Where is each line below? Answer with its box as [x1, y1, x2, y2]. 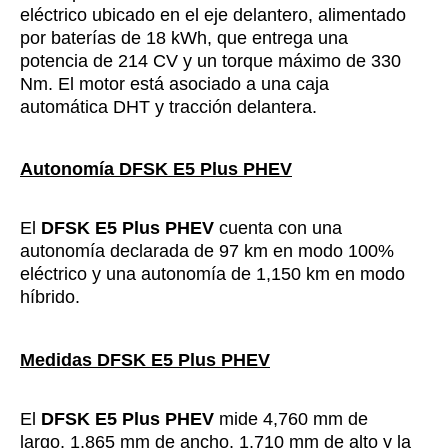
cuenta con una [214, 218, 342, 239]
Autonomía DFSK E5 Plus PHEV [20, 159, 292, 180]
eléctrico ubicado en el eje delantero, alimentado [20, 4, 406, 25]
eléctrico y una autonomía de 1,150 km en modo [20, 264, 405, 285]
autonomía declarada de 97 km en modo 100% [20, 241, 394, 262]
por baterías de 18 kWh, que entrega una [20, 27, 348, 48]
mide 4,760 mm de [214, 408, 368, 429]
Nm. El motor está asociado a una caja [20, 73, 329, 94]
